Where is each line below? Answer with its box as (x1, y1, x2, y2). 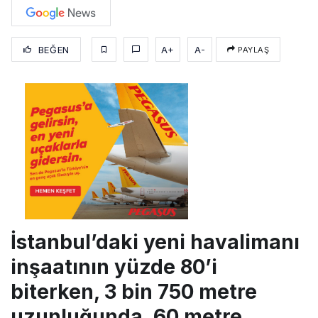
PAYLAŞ (235, 44, 270, 55)
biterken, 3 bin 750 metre (11, 279, 257, 304)
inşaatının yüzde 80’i (11, 254, 217, 279)
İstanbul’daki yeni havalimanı (11, 229, 300, 254)
